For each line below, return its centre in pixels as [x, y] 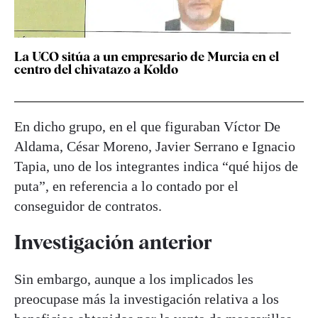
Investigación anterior [113, 242]
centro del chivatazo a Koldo [96, 70]
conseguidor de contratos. [88, 206]
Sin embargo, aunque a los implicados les [134, 279]
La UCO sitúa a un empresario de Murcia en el [147, 57]
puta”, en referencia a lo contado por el [126, 186]
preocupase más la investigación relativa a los [147, 298]
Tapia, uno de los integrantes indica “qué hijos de [156, 166]
